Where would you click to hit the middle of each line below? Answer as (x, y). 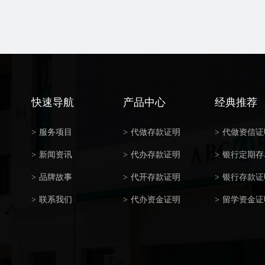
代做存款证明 (155, 132)
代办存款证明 (155, 155)
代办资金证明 (155, 200)
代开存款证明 (155, 177)
